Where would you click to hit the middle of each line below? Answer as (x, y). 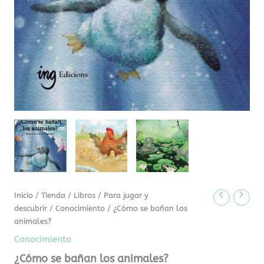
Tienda (54, 195)
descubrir (31, 208)
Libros (85, 195)
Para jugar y (126, 195)
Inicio (24, 195)
